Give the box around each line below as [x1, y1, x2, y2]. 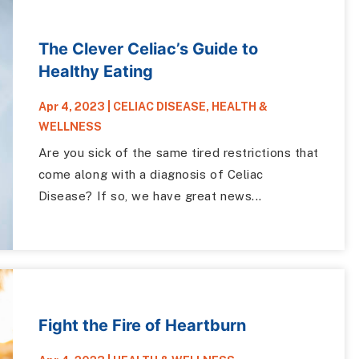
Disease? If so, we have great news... [38, 189, 262, 204]
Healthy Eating [38, 62, 153, 82]
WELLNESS [38, 120, 102, 134]
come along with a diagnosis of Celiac [38, 167, 264, 182]
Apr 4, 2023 [38, 100, 105, 114]
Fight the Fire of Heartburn [38, 315, 246, 335]
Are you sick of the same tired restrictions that [38, 146, 319, 160]
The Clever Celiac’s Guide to [38, 39, 258, 59]
